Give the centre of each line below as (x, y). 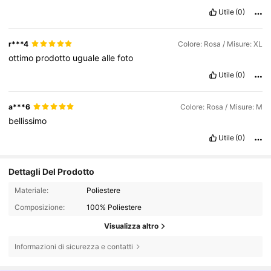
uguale (87, 57)
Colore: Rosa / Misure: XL (220, 44)
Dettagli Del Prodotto (52, 172)
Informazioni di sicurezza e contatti (73, 246)
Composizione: (39, 207)
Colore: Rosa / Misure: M (221, 106)
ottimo (22, 57)
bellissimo (28, 120)
